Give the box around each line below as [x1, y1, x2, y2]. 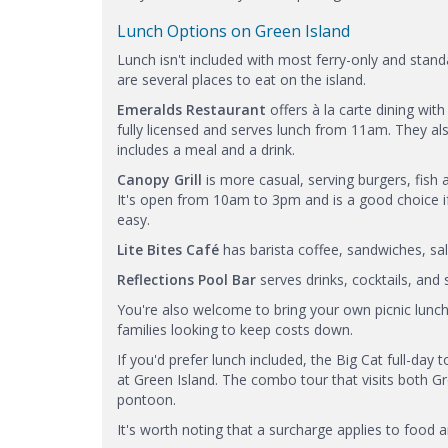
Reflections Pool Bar [117, 269, 256, 289]
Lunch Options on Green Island [117, 19, 350, 42]
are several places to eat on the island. [117, 69, 366, 89]
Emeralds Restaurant [117, 99, 270, 119]
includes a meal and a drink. [117, 139, 295, 159]
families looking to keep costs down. [117, 319, 353, 339]
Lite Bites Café [117, 239, 219, 259]
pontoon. [117, 389, 176, 409]
